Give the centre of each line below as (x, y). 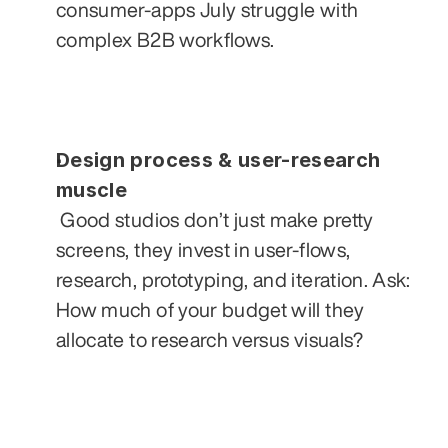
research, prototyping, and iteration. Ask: (233, 279)
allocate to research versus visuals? (210, 339)
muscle (92, 189)
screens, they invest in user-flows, (203, 249)
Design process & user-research (218, 159)
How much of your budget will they (210, 309)
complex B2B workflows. (165, 39)
